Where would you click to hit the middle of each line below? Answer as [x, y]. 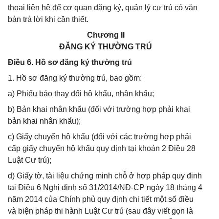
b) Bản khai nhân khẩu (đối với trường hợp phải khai [99, 109]
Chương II [106, 35]
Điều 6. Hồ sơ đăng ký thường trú [70, 62]
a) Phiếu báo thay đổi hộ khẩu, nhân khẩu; [81, 94]
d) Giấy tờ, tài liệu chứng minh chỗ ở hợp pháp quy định [105, 176]
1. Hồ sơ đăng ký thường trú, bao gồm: [75, 78]
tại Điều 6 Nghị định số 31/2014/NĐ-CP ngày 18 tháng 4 [105, 187]
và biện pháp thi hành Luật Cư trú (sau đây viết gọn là [100, 211]
